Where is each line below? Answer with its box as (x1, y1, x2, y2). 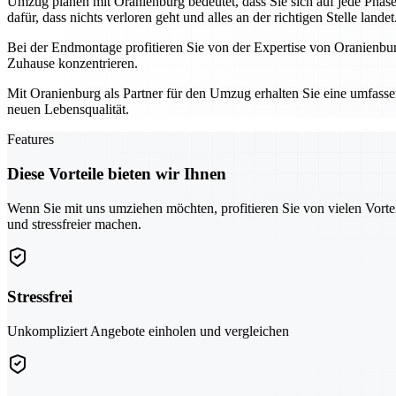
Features (7, 132, 54, 148)
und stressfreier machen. (7, 216, 141, 232)
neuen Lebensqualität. (7, 102, 129, 118)
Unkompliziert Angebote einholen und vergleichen (7, 323, 289, 339)
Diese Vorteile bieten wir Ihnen (7, 164, 226, 183)
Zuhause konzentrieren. (7, 56, 138, 72)
